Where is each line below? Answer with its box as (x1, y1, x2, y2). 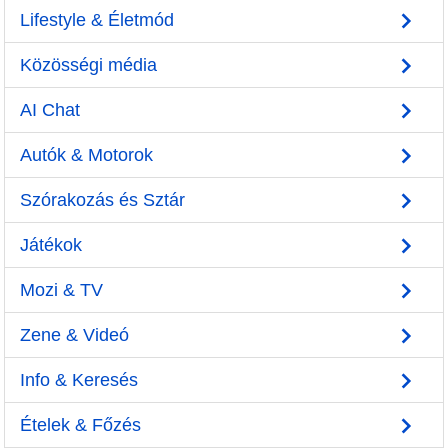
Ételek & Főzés (20, 415, 141, 435)
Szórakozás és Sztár (20, 190, 185, 210)
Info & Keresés (20, 370, 138, 390)
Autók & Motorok (20, 145, 153, 165)
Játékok (20, 235, 82, 255)
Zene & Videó (20, 325, 129, 345)
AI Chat (20, 100, 80, 120)
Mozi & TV (20, 280, 103, 300)
